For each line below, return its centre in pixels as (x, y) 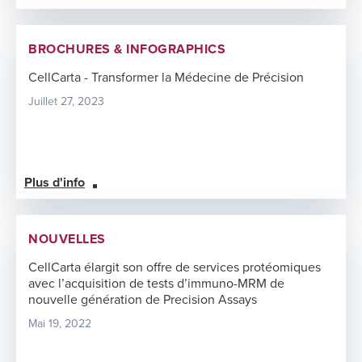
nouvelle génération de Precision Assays (143, 299)
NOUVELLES (67, 239)
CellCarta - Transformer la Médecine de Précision (166, 77)
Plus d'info (55, 182)
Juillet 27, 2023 (66, 101)
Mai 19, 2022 (60, 323)
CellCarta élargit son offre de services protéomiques (175, 267)
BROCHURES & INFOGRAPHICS (127, 49)
